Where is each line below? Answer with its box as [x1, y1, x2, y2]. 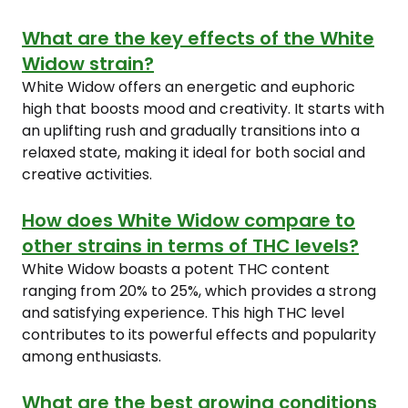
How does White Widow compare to [22, 208, 355, 233]
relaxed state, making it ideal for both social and [22, 142, 365, 163]
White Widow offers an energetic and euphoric [22, 76, 355, 97]
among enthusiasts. [22, 346, 161, 367]
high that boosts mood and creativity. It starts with [22, 98, 384, 119]
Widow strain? [22, 51, 154, 76]
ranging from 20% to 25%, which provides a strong [22, 280, 376, 301]
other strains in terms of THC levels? [22, 233, 359, 259]
